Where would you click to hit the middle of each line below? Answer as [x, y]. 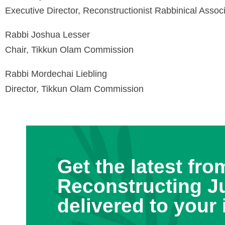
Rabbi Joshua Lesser [47, 35]
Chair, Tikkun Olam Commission [69, 50]
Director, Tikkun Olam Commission [74, 89]
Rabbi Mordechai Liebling [56, 74]
